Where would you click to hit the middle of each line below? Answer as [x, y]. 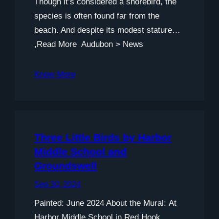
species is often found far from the [97, 16]
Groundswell [66, 165]
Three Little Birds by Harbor [103, 137]
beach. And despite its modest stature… [107, 30]
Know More [55, 74]
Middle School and [80, 151]
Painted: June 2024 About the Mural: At [105, 203]
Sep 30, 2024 [57, 184]
